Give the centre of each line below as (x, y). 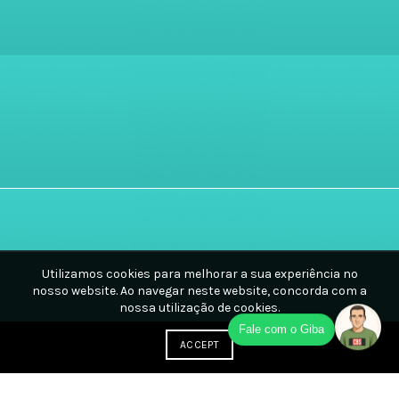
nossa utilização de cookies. (199, 308)
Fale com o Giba (281, 330)
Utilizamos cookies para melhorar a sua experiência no (199, 274)
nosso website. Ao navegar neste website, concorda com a (199, 291)
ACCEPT (199, 345)
